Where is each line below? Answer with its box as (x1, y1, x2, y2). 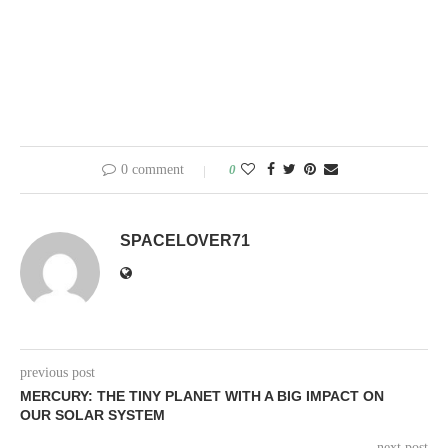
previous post (20, 365, 95, 381)
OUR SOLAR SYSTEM (20, 407, 165, 424)
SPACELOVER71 (120, 232, 250, 250)
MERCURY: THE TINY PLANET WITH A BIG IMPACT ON (20, 388, 384, 405)
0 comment (121, 162, 184, 178)
